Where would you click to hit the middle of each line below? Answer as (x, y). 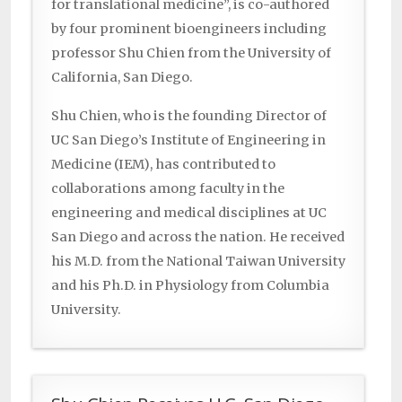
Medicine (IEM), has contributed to (163, 165)
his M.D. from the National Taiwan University (198, 262)
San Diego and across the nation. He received (198, 237)
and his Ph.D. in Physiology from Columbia (190, 286)
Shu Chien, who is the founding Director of (189, 116)
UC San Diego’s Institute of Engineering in (188, 140)
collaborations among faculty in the (168, 189)
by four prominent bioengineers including (189, 29)
